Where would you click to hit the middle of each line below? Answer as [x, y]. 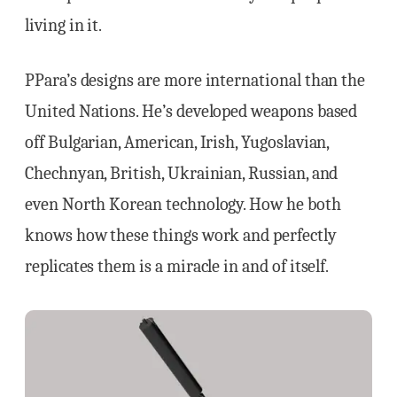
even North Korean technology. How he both [183, 204]
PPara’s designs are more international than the [195, 80]
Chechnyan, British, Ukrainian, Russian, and [182, 173]
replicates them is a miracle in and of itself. [177, 266]
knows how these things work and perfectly [181, 235]
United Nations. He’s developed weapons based [191, 111]
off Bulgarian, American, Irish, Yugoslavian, [177, 142]
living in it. [64, 25]
